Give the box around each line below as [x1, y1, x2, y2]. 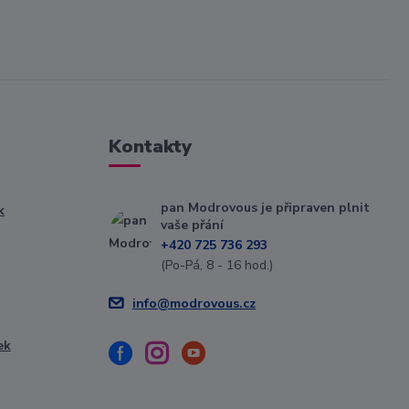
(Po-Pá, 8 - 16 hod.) [160, 257, 273, 274]
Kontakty [108, 134, 192, 159]
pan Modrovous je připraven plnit [160, 199, 370, 216]
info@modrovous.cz [131, 295, 256, 312]
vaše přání [160, 216, 224, 234]
